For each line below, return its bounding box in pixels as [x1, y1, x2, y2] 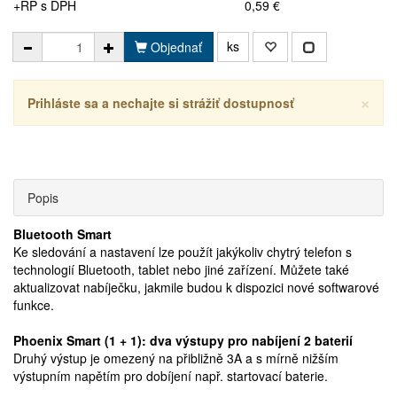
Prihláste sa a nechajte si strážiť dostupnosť [27, 94, 294, 112]
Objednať [147, 38, 202, 56]
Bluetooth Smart [13, 225, 112, 243]
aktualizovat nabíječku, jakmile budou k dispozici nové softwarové [13, 278, 379, 296]
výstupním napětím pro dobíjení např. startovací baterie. [13, 367, 328, 385]
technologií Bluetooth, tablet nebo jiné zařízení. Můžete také [13, 261, 349, 278]
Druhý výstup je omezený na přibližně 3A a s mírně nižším [13, 349, 339, 367]
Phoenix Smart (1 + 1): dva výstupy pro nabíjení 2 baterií [13, 331, 353, 349]
